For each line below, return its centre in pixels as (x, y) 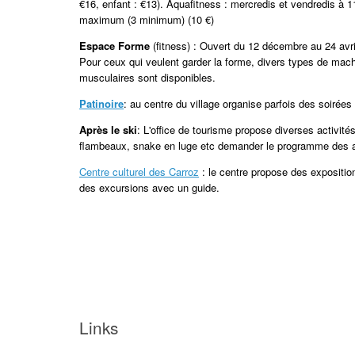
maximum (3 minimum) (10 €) (147, 20)
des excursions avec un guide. (149, 188)
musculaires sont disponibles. (147, 78)
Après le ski (108, 130)
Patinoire (101, 104)
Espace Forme (115, 46)
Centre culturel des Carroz (139, 172)
